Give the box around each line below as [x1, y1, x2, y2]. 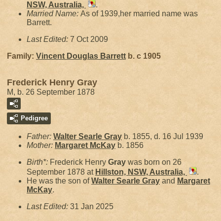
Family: [7, 52, 36, 60]
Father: [27, 132, 53, 141]
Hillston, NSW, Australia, [95, 168, 187, 176]
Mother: [27, 141, 55, 149]
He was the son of [27, 177, 91, 185]
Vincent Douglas [36, 52, 100, 60]
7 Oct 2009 [70, 35, 108, 43]
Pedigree [21, 114, 48, 122]
